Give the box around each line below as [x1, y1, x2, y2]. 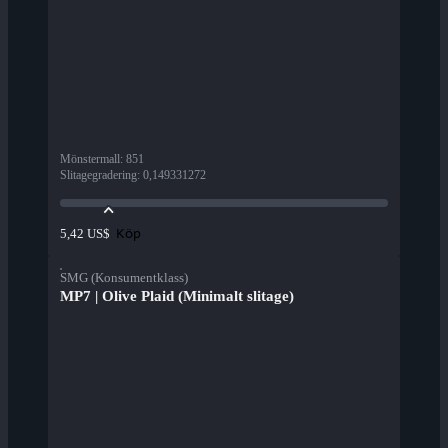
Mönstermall [60, 152, 120, 167]
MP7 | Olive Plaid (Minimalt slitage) [60, 288, 294, 305]
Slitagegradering [60, 168, 137, 183]
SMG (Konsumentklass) [60, 270, 188, 286]
